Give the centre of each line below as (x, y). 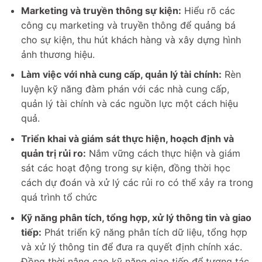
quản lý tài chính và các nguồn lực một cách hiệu (129, 104)
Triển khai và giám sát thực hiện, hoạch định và (127, 138)
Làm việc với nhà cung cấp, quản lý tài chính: (121, 75)
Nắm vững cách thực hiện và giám (163, 153)
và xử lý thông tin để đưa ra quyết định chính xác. (131, 247)
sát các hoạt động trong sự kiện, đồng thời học (125, 168)
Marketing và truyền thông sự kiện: (101, 10)
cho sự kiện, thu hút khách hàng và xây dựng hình (131, 39)
